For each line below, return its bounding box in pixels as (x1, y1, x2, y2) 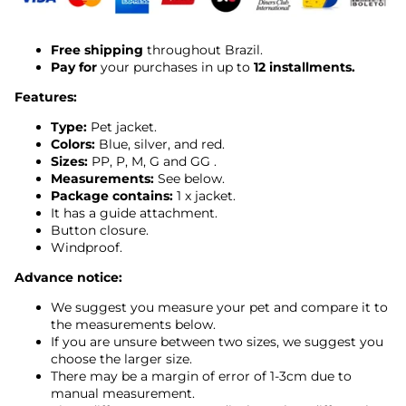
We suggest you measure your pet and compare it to (51, 298, 388, 315)
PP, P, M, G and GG (92, 152, 210, 169)
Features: (14, 88, 77, 105)
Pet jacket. (87, 118, 157, 135)
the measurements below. (51, 315, 216, 333)
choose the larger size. (51, 350, 192, 367)
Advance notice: (14, 268, 122, 285)
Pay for (51, 58, 97, 75)
